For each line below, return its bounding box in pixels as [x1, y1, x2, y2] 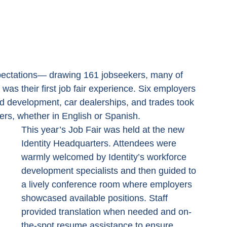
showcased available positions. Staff [21, 193, 170, 203]
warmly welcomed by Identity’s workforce [21, 152, 189, 162]
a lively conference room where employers [21, 179, 195, 190]
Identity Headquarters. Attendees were [21, 138, 179, 148]
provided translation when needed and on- [21, 206, 192, 217]
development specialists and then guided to [21, 165, 199, 176]
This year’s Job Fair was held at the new [21, 124, 187, 135]
